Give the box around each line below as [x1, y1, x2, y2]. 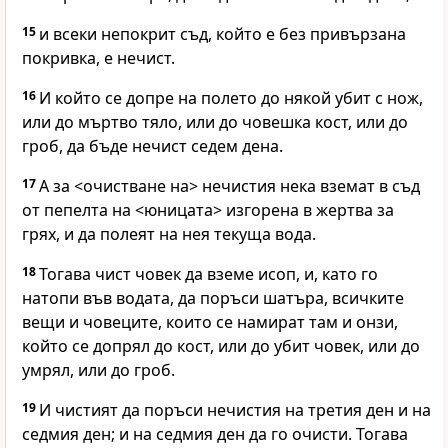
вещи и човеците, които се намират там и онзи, [22, 311, 398, 334]
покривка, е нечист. [22, 47, 175, 70]
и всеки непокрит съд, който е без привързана [39, 23, 406, 46]
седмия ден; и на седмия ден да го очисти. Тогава [22, 423, 408, 446]
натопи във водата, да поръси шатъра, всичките [22, 287, 404, 310]
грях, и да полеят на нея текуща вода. [22, 223, 316, 246]
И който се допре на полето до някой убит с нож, [39, 87, 423, 110]
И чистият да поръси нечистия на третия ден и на [39, 399, 431, 422]
